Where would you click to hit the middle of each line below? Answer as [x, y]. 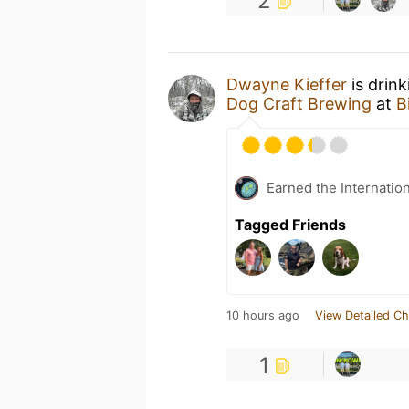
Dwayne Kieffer [287, 84]
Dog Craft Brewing [299, 104]
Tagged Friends [290, 225]
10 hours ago [263, 315]
